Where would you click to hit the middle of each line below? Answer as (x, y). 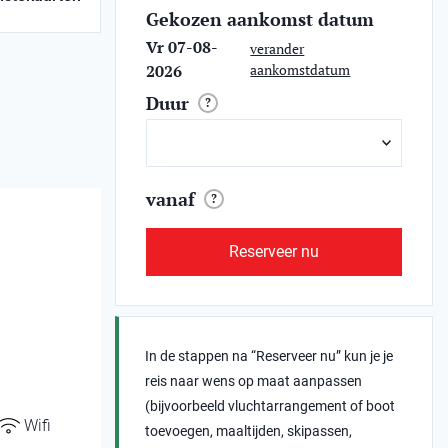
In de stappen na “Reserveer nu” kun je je (269, 356)
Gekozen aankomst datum (260, 19)
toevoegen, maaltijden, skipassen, (249, 431)
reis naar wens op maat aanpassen (254, 381)
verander (277, 48)
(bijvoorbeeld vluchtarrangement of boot (270, 406)
